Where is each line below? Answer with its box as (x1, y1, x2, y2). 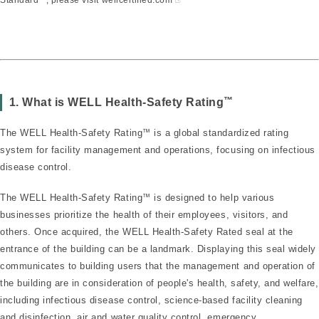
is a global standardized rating (150, 127, 289, 138)
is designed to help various (150, 192, 275, 204)
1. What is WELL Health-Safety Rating (9, 95, 224, 108)
